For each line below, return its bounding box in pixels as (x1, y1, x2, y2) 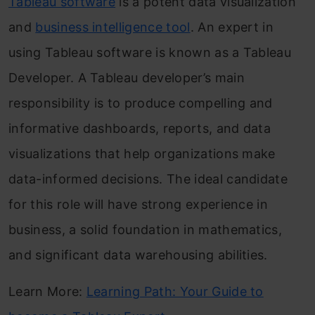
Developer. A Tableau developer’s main (8, 70, 245, 85)
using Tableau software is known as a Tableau (8, 45, 292, 60)
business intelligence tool (35, 20, 191, 34)
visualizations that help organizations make (8, 146, 276, 161)
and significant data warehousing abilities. (8, 247, 268, 262)
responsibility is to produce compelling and (8, 96, 273, 110)
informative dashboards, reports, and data (8, 121, 271, 136)
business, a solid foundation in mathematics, (8, 222, 283, 237)
